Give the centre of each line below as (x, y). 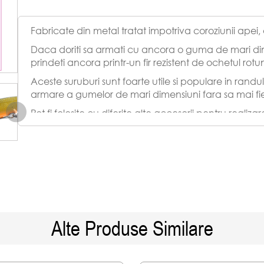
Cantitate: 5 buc (67, 151)
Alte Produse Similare (132, 228)
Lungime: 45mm (66, 132)
